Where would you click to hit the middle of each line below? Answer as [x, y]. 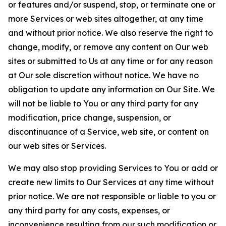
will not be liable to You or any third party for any [103, 103]
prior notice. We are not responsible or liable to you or [112, 196]
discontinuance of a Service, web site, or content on [108, 132]
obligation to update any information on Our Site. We [111, 89]
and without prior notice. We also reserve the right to [110, 33]
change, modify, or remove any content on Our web [108, 47]
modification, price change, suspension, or [90, 118]
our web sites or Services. [57, 146]
